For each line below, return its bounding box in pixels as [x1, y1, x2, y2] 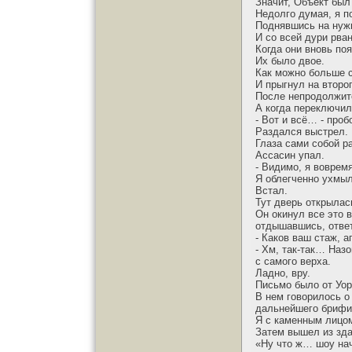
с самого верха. [255, 255, 331, 267]
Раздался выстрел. [255, 126, 348, 137]
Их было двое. [255, 55, 324, 67]
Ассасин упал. [255, 149, 324, 161]
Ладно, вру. [255, 267, 310, 279]
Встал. [255, 185, 288, 196]
